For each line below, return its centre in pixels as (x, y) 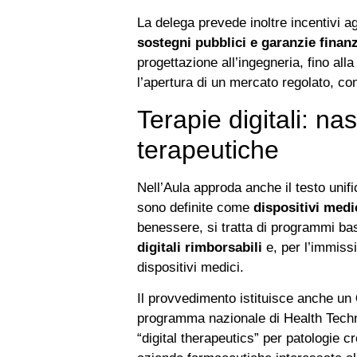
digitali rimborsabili (200, 247)
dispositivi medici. (190, 267)
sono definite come (195, 207)
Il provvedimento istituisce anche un (246, 298)
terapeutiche (208, 149)
